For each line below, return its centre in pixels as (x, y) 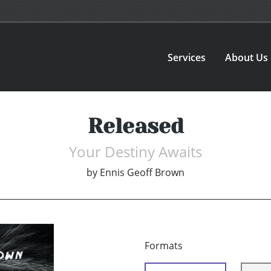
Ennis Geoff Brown (142, 173)
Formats (164, 246)
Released (135, 126)
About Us (247, 57)
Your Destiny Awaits (135, 152)
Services (187, 57)
